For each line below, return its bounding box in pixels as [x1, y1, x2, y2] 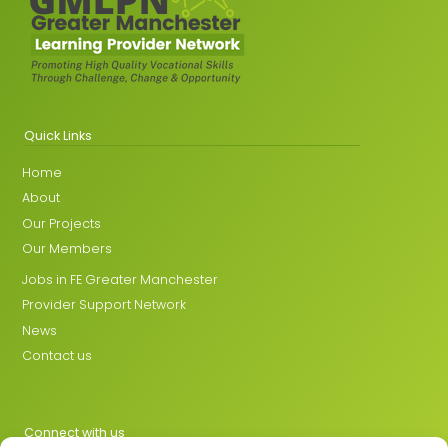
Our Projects [22, 214, 102, 232]
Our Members [22, 240, 113, 258]
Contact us [22, 347, 93, 365]
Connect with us [24, 423, 125, 441]
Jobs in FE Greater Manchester [22, 270, 219, 288]
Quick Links [24, 127, 92, 145]
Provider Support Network [22, 296, 187, 314]
